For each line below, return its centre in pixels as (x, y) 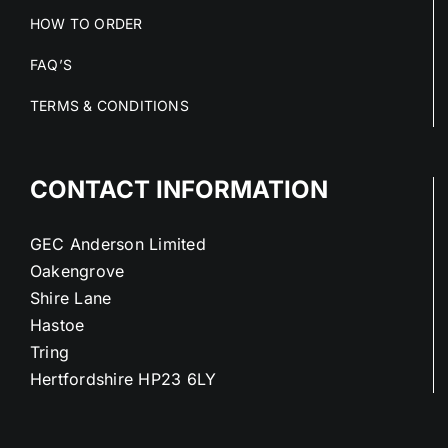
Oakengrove (77, 270)
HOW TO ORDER (86, 23)
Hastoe (57, 324)
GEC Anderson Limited (118, 243)
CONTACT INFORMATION (179, 189)
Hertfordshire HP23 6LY (123, 378)
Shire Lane (71, 297)
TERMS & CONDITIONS (109, 105)
